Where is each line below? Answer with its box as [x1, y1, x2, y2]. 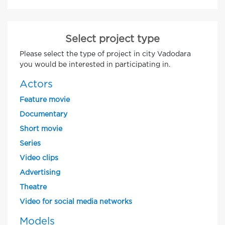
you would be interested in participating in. [20, 62, 170, 68]
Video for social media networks [20, 199, 132, 205]
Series [20, 141, 41, 147]
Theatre [20, 184, 47, 190]
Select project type [65, 35, 160, 44]
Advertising [20, 170, 60, 176]
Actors [20, 80, 53, 89]
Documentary [20, 111, 67, 118]
